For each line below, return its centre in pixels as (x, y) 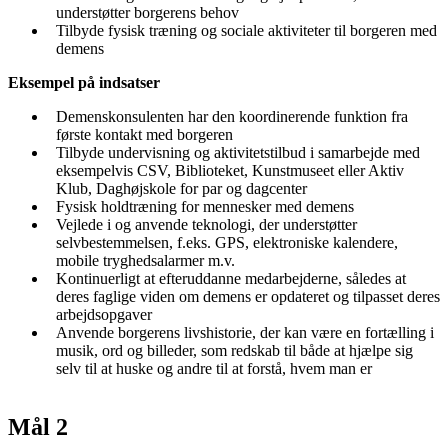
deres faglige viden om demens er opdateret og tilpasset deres (248, 297)
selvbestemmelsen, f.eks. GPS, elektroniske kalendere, (227, 243)
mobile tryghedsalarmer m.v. (145, 261)
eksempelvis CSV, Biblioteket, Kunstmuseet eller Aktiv (230, 171)
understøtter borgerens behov (147, 13)
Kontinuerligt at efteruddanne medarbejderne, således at (231, 279)
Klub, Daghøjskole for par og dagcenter (181, 189)
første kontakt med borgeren (144, 135)
